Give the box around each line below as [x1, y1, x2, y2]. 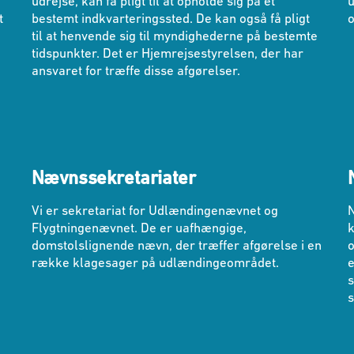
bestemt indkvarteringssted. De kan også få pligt [31, 10, 310, 27]
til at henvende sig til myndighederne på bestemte [31, 28, 318, 44]
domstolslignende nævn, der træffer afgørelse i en [31, 237, 322, 254]
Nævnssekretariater [31, 167, 196, 189]
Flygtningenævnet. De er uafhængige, [31, 220, 247, 236]
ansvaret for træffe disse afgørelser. [31, 62, 240, 79]
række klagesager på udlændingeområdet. [31, 254, 279, 271]
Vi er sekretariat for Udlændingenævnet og [31, 202, 278, 219]
